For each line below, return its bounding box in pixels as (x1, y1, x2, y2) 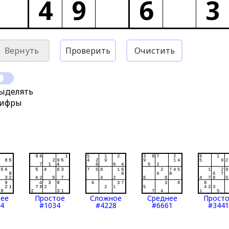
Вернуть (4, 45, 39, 56)
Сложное (90, 193, 122, 203)
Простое (34, 193, 65, 203)
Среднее (147, 193, 177, 203)
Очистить (134, 45, 175, 56)
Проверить (65, 45, 111, 56)
